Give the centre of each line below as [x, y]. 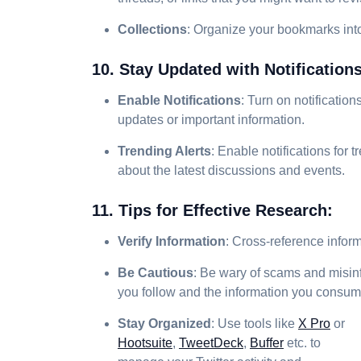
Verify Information [172, 241]
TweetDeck [211, 343]
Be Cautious [156, 273]
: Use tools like [255, 324]
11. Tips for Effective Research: [212, 210]
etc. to [302, 343]
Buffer [267, 343]
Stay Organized [164, 324]
